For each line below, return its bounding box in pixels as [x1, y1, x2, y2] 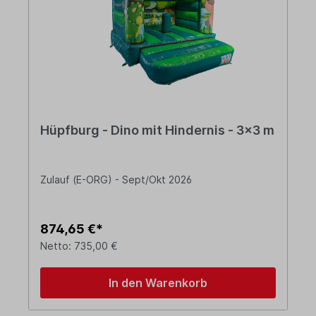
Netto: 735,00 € [40, 240, 118, 253]
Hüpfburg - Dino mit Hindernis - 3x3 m [40, 123, 274, 138]
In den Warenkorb [109, 276, 207, 291]
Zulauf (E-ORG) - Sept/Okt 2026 [40, 174, 192, 186]
